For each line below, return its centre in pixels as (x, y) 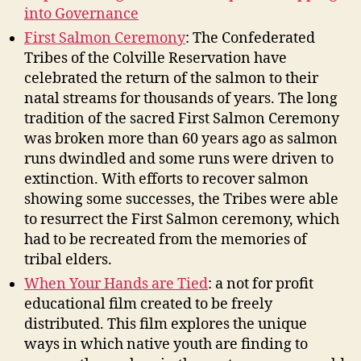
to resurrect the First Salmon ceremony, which (182, 219)
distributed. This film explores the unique (166, 324)
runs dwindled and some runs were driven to (179, 159)
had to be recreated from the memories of (166, 239)
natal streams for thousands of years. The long (181, 98)
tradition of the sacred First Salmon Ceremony (182, 118)
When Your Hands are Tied (116, 284)
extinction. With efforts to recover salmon (166, 179)
